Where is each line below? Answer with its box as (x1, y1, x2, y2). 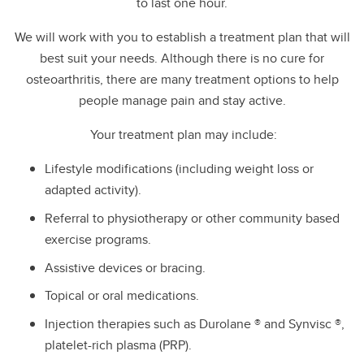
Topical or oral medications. (45, 286, 199, 305)
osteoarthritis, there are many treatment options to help (25, 70, 339, 89)
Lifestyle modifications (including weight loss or (45, 159, 314, 178)
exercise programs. (45, 229, 151, 249)
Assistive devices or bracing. (45, 258, 206, 277)
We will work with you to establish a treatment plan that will (14, 28, 350, 46)
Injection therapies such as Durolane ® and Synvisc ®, (45, 314, 344, 334)
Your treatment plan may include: (87, 125, 277, 144)
